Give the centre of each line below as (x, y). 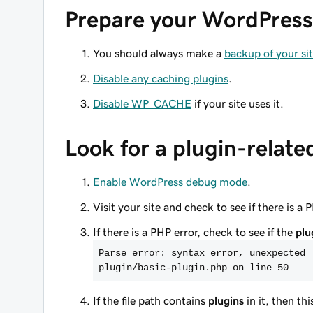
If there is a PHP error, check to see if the (194, 232)
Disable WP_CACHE (142, 103)
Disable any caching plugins (161, 78)
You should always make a (159, 53)
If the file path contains (151, 300)
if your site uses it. (238, 103)
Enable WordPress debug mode (170, 182)
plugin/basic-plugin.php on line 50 (194, 268)
